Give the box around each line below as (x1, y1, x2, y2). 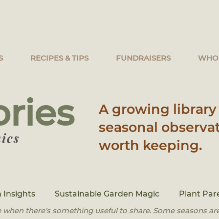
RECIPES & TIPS (30, 53, 88, 63)
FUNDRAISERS (116, 53, 171, 63)
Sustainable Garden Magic (55, 189, 159, 198)
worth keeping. (99, 137, 202, 153)
